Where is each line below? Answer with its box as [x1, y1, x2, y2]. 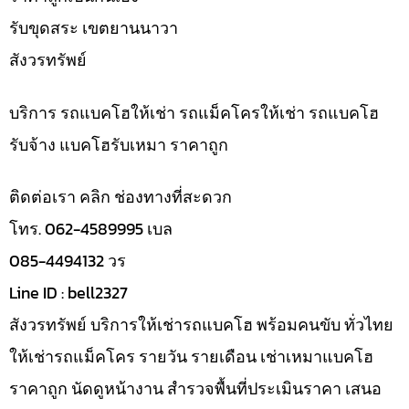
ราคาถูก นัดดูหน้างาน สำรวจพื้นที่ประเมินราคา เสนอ [9, 376, 382, 402]
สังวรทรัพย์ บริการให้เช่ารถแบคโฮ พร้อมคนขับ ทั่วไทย [9, 312, 393, 338]
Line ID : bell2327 [9, 280, 128, 306]
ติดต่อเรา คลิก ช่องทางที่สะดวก [9, 184, 232, 210]
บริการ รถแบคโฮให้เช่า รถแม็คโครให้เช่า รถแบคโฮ [9, 100, 379, 125]
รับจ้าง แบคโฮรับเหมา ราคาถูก [9, 131, 228, 157]
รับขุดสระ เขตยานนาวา [9, 16, 178, 41]
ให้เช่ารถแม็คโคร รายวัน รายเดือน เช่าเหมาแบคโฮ [9, 344, 373, 370]
